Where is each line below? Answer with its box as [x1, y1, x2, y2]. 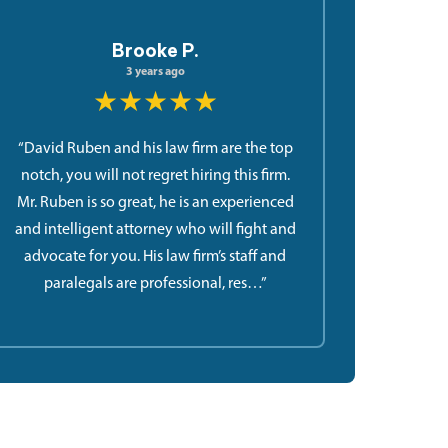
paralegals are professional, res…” [43, 273, 267, 292]
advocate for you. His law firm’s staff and [24, 246, 287, 265]
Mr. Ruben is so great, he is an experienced [16, 192, 294, 211]
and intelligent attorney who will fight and [14, 219, 296, 238]
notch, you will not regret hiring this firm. [20, 165, 290, 184]
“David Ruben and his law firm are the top [17, 138, 293, 157]
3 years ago [125, 63, 185, 78]
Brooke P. [111, 39, 199, 62]
